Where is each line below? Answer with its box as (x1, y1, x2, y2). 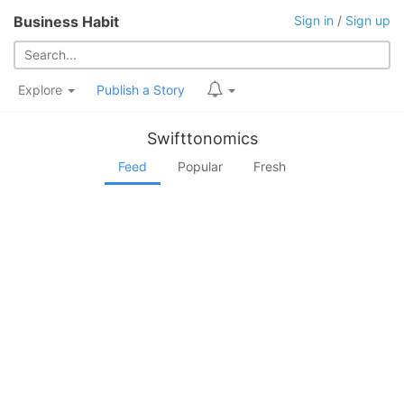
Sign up (345, 13, 390, 28)
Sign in (294, 13, 334, 28)
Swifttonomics (146, 129, 258, 148)
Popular (178, 159, 223, 174)
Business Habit (14, 13, 119, 31)
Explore (18, 82, 66, 97)
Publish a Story (96, 82, 185, 97)
